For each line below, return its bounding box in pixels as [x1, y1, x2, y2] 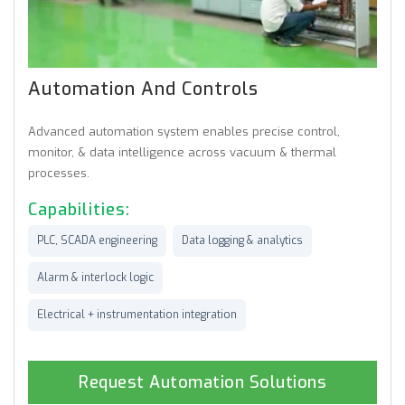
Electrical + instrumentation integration [37, 306, 237, 322]
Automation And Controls [28, 76, 302, 101]
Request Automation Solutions [79, 371, 326, 393]
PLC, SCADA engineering [37, 232, 157, 248]
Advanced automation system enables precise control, [28, 123, 340, 139]
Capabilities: [28, 198, 136, 221]
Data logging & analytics [182, 232, 303, 248]
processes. [28, 165, 89, 181]
